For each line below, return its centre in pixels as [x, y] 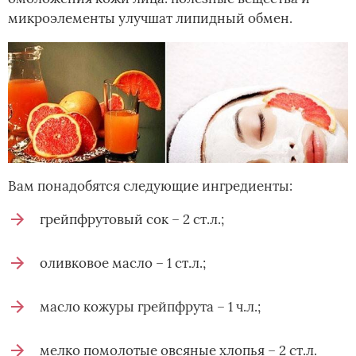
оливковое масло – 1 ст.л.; [123, 263]
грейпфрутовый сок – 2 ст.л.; [132, 220]
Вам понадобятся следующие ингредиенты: [150, 186]
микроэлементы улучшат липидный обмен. [150, 18]
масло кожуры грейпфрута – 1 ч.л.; [150, 307]
